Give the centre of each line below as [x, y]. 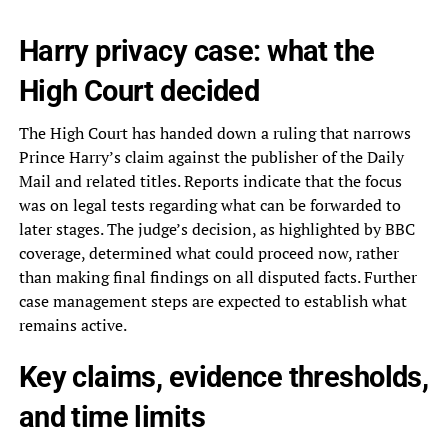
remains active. [72, 325]
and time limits [112, 417]
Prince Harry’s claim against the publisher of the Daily [211, 157]
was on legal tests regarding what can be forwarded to [209, 205]
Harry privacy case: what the [196, 51]
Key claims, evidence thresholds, [223, 377]
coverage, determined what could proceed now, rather [208, 253]
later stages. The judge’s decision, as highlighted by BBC [216, 229]
